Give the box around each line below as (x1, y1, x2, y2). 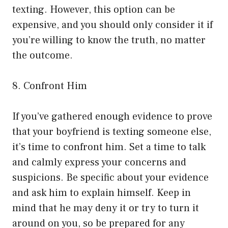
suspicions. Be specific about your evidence (12, 170, 209, 184)
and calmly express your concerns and (12, 155, 186, 169)
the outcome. (12, 48, 73, 62)
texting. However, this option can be (12, 3, 175, 16)
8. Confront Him (12, 79, 87, 93)
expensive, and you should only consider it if (12, 18, 213, 32)
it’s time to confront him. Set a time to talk (12, 140, 206, 154)
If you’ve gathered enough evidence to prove (12, 109, 212, 123)
